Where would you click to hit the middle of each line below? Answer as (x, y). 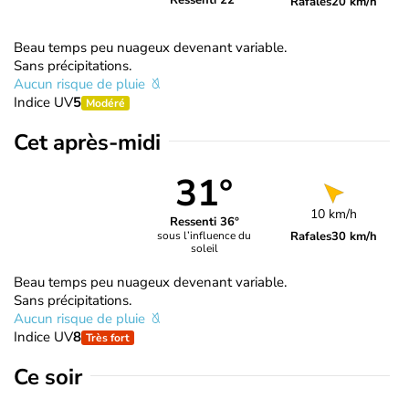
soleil (204, 249)
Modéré (105, 103)
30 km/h (355, 236)
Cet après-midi (87, 142)
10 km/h (334, 214)
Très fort (108, 337)
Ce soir (48, 377)
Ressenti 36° (204, 222)
